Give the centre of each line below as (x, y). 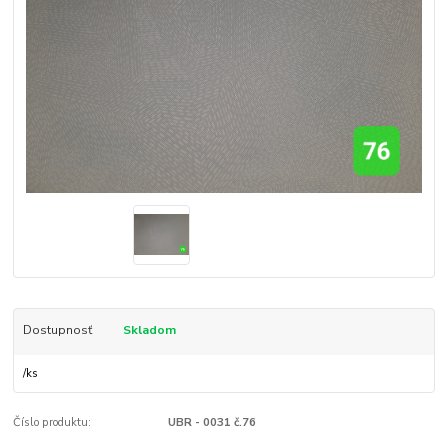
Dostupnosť (57, 329)
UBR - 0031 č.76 (211, 423)
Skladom (149, 329)
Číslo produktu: (52, 423)
